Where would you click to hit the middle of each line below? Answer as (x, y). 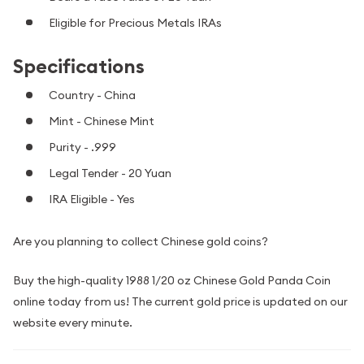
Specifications (79, 66)
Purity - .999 (82, 147)
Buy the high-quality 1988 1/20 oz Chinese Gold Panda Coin (172, 281)
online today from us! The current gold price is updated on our (180, 302)
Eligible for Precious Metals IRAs (135, 22)
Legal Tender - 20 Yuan (110, 173)
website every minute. (73, 323)
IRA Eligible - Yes (92, 199)
